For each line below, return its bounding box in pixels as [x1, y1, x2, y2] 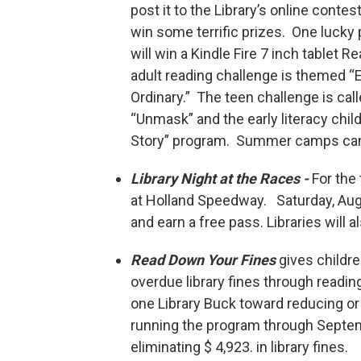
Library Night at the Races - [131, 170, 309, 188]
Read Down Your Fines [131, 251, 276, 269]
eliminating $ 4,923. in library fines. [131, 338, 348, 356]
